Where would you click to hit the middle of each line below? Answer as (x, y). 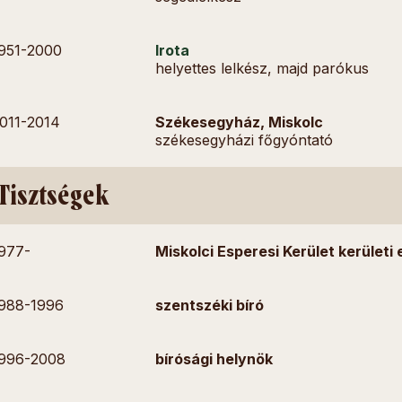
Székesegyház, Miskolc (240, 122)
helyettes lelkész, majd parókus (262, 68)
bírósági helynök (214, 359)
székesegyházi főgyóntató (245, 140)
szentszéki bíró (210, 305)
